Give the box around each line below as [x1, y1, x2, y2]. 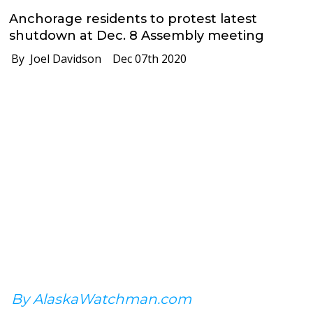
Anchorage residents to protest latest [9, 10, 258, 27]
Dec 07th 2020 [101, 50, 187, 66]
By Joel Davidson [3, 50, 102, 66]
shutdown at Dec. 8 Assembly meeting [9, 27, 265, 43]
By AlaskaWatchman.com [11, 290, 191, 307]
